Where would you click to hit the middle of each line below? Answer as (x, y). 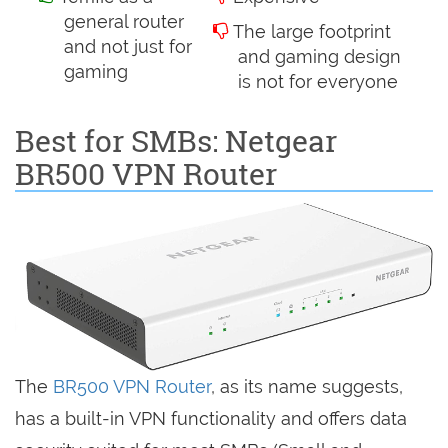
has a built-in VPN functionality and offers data (211, 418)
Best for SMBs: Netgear (176, 141)
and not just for (127, 47)
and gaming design (319, 57)
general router (123, 22)
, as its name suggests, (307, 386)
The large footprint (311, 32)
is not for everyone (317, 82)
